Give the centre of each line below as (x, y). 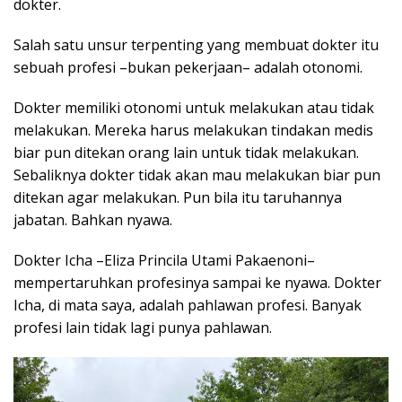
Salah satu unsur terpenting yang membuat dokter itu (196, 44)
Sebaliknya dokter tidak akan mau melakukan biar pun (197, 175)
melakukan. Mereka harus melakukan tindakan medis (193, 130)
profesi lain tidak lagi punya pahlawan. (143, 327)
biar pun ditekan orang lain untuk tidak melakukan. (186, 152)
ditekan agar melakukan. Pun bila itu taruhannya (178, 197)
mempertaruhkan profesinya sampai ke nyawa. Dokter (197, 282)
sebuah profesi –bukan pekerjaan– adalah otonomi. (188, 67)
